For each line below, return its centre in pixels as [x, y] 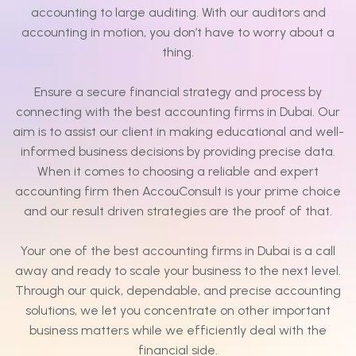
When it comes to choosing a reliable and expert [178, 172]
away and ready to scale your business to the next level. [178, 271]
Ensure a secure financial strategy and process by [178, 92]
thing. [178, 52]
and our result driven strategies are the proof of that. [178, 211]
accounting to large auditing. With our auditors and [178, 13]
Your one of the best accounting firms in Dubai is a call [178, 251]
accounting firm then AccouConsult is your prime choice [178, 192]
